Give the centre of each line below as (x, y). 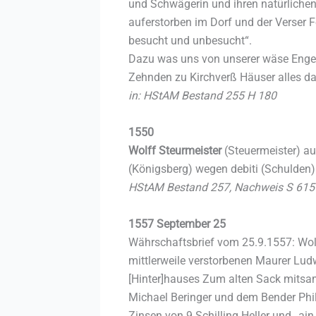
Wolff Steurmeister (176, 150)
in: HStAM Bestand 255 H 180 (202, 95)
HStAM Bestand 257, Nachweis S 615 (221, 187)
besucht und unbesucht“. (190, 40)
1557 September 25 (177, 224)
